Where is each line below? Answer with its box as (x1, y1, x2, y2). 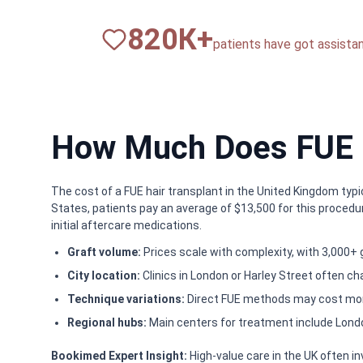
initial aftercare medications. (51, 218, 202, 232)
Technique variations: (67, 292, 185, 305)
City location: (67, 268, 140, 282)
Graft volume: (67, 245, 141, 258)
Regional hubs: (67, 315, 147, 329)
